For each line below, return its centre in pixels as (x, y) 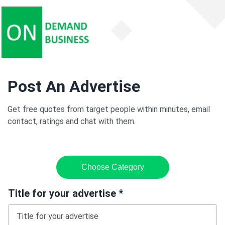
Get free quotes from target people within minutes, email (109, 109)
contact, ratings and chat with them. (72, 121)
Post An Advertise (74, 86)
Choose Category (113, 167)
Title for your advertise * (66, 193)
